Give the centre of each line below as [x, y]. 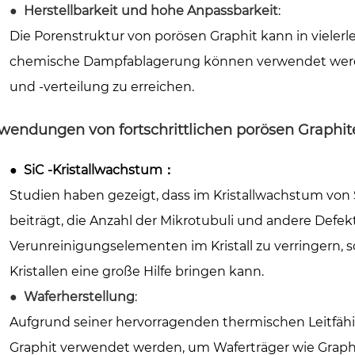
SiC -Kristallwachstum [93, 170]
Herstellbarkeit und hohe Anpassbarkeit [151, 10]
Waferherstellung [79, 296]
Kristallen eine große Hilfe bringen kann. [137, 271]
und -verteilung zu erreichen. [102, 86]
